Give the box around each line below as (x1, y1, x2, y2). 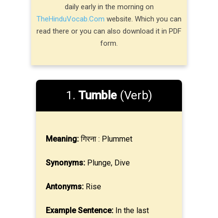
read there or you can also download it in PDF (36, 26, 182, 36)
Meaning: (46, 134, 79, 144)
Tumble (78, 89, 117, 102)
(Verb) (116, 89, 152, 102)
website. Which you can (105, 14, 182, 23)
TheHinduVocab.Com (36, 14, 105, 23)
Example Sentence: (46, 206, 113, 215)
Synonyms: (46, 158, 85, 167)
